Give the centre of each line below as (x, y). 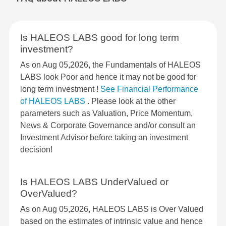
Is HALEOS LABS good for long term (100, 38)
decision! (36, 150)
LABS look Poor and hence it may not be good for (108, 77)
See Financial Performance (149, 89)
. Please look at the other (131, 101)
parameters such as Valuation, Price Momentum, (106, 114)
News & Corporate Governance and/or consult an (108, 126)
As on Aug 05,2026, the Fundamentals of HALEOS (110, 65)
